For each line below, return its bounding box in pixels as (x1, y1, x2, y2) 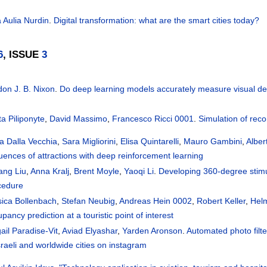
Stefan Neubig (61, 196, 116, 206)
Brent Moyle (74, 166, 120, 176)
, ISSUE (3, 48, 42, 61)
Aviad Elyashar (62, 226, 118, 236)
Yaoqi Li (124, 166, 154, 176)
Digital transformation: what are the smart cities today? (54, 15, 260, 25)
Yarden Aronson (122, 226, 183, 236)
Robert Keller (197, 196, 246, 206)
